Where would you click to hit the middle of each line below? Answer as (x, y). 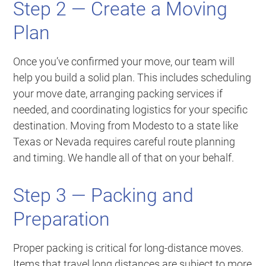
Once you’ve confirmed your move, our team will (124, 61)
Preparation (62, 219)
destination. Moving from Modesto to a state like (126, 125)
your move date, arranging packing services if (118, 93)
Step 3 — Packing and (104, 195)
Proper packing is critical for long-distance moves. (129, 248)
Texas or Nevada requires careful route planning (124, 141)
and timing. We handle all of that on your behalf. (124, 157)
